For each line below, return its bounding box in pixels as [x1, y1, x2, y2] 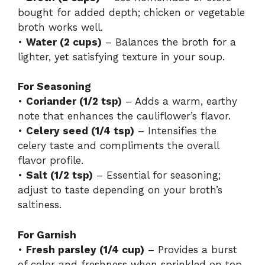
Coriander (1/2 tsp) [26, 95, 122, 108]
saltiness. [18, 199, 62, 211]
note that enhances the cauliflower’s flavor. [18, 110, 231, 122]
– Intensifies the [134, 125, 216, 137]
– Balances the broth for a [102, 35, 236, 48]
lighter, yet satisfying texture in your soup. [18, 50, 225, 63]
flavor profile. [18, 154, 83, 167]
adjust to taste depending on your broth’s [18, 184, 222, 196]
